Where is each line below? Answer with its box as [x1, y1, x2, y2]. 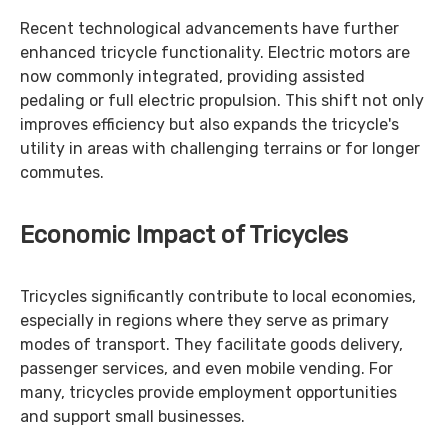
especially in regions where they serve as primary [20, 311, 389, 330]
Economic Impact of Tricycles [20, 221, 348, 249]
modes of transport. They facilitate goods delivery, [20, 335, 403, 354]
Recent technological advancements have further [20, 19, 399, 38]
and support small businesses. [20, 407, 245, 426]
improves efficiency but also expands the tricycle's [20, 115, 399, 134]
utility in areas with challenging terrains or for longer [20, 139, 420, 158]
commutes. [20, 163, 104, 182]
